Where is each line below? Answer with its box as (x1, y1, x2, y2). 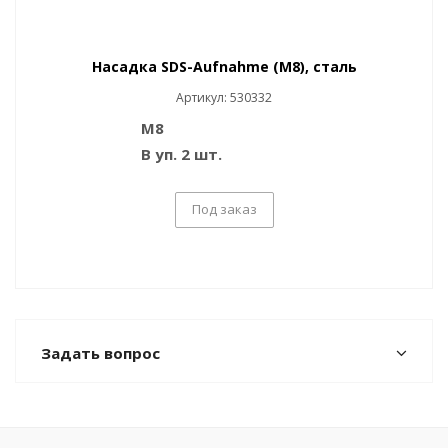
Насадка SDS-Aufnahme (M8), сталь (91, 57, 357, 77)
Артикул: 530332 (176, 89, 272, 107)
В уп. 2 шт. (141, 144, 222, 165)
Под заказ (191, 200, 257, 219)
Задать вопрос (41, 343, 160, 364)
